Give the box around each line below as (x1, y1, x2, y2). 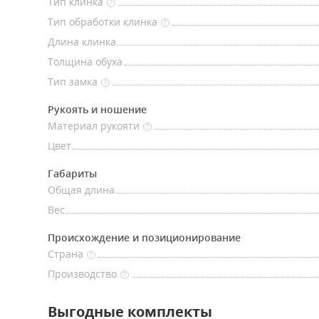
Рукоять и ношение (48, 103, 147, 116)
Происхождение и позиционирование (48, 231, 241, 244)
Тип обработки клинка (48, 15, 157, 28)
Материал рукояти (48, 119, 140, 132)
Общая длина (48, 183, 115, 197)
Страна (48, 247, 83, 261)
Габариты (48, 167, 97, 180)
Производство (48, 267, 117, 281)
